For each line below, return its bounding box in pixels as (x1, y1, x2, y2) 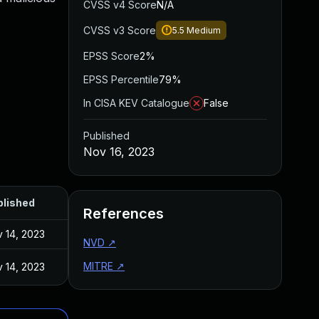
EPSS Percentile (83, 73, 159, 85)
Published (83, 130, 130, 142)
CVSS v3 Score (83, 24, 156, 36)
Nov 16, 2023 (83, 145, 155, 159)
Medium (187, 25, 221, 36)
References (83, 205, 164, 222)
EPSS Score (83, 50, 140, 62)
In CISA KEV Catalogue (83, 97, 189, 109)
